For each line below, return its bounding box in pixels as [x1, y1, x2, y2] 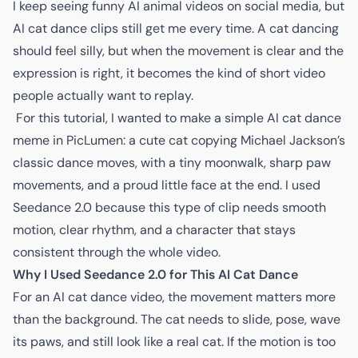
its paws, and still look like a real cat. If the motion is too [13, 333, 336, 350]
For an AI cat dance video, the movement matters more [13, 288, 336, 305]
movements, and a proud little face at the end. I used [13, 177, 320, 193]
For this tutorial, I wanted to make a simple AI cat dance [13, 109, 341, 126]
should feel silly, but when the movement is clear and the [13, 42, 344, 59]
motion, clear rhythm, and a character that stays [13, 221, 296, 238]
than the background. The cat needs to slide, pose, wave [13, 311, 340, 328]
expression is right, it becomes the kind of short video [13, 65, 325, 82]
